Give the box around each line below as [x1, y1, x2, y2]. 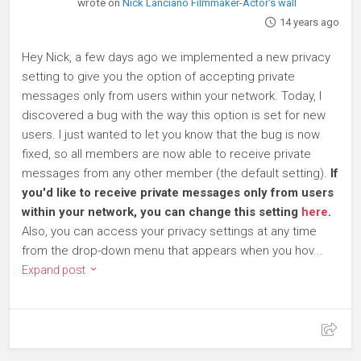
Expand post [22, 263, 88, 276]
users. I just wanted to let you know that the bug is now [22, 127, 320, 142]
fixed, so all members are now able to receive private [22, 147, 311, 161]
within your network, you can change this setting [22, 205, 301, 219]
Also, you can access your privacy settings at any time [22, 224, 317, 239]
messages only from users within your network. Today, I [22, 89, 322, 103]
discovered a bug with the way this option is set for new [22, 108, 326, 122]
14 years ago [279, 16, 339, 28]
